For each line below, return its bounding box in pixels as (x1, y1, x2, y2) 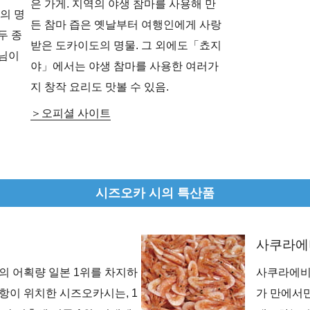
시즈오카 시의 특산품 (95, 185, 215, 200)
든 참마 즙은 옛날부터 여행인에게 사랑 (30, 18, 221, 30)
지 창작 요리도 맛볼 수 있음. (30, 80, 169, 93)
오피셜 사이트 (42, 107, 111, 119)
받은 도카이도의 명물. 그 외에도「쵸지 (30, 39, 221, 51)
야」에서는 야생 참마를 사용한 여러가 (30, 60, 219, 72)
